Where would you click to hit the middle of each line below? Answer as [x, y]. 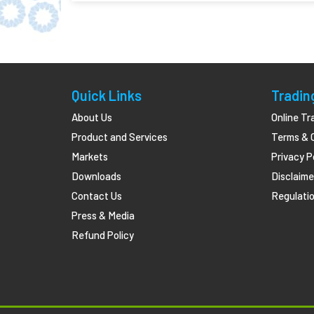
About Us [92, 117]
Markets [90, 156]
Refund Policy [103, 235]
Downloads [96, 176]
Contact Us [97, 196]
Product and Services [120, 137]
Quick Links [107, 95]
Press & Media [103, 215]
